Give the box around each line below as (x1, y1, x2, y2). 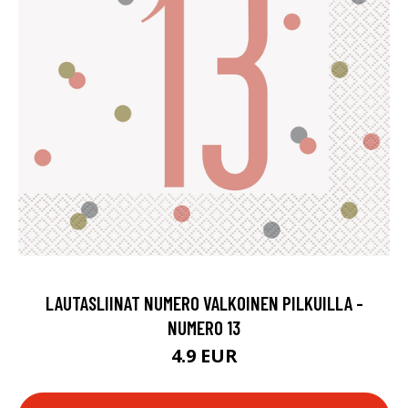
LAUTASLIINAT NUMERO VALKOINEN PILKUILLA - (45, 291, 363, 314)
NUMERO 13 (168, 316, 240, 339)
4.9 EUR (170, 343, 238, 368)
